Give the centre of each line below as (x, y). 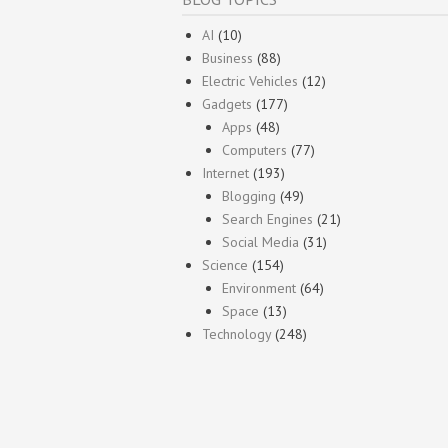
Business (227, 57)
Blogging (249, 195)
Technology (236, 333)
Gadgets (227, 103)
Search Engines (267, 218)
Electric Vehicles (250, 80)
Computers (254, 149)
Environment (259, 287)
